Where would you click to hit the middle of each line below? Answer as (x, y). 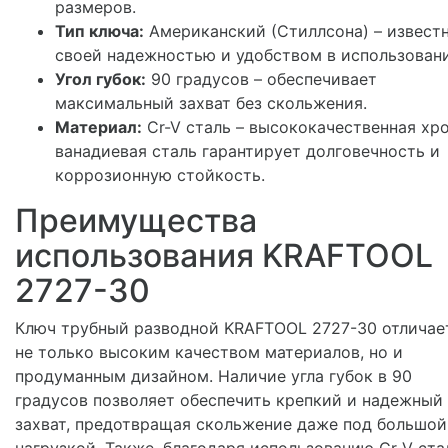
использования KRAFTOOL (224, 255)
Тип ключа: (99, 30)
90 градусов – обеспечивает (261, 78)
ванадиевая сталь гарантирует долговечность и (247, 150)
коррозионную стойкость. (160, 174)
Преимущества (136, 220)
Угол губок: (100, 78)
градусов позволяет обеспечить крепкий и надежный (229, 399)
